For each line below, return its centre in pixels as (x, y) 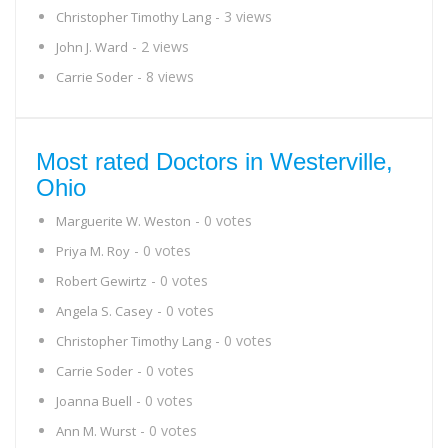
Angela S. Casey (104, 311)
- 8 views (163, 76)
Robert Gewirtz (101, 281)
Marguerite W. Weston (123, 221)
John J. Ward (92, 47)
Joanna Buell (94, 401)
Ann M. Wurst (96, 431)
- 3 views (241, 16)
